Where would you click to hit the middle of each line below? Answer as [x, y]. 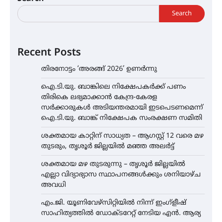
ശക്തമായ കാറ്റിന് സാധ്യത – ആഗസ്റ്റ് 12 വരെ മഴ [122, 136]
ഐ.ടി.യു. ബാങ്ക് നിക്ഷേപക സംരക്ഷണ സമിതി [122, 118]
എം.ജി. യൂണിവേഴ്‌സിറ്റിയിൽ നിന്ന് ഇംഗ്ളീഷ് [114, 203]
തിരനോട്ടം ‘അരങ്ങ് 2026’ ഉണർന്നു [99, 69]
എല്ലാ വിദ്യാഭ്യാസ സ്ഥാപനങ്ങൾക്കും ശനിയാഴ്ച [121, 175]
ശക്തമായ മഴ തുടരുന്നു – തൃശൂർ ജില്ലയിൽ [113, 165]
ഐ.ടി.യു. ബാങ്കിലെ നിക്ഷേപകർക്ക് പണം [113, 87]
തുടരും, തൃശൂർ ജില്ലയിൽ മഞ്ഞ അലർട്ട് [108, 147]
